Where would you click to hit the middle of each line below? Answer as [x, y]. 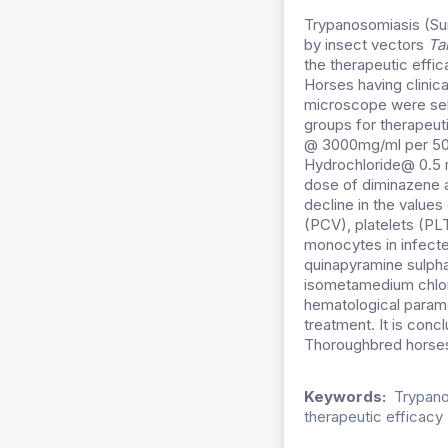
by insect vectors [366, 45]
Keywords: [345, 397]
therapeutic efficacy [373, 417]
